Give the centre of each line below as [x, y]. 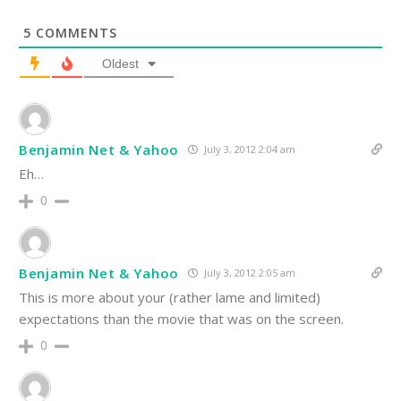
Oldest [120, 64]
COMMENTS [74, 33]
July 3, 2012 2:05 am [248, 273]
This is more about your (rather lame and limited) [170, 298]
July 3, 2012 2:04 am [248, 149]
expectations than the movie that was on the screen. [181, 319]
